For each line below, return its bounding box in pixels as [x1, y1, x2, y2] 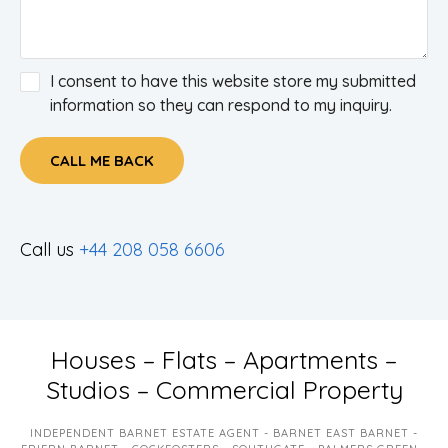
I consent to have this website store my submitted [50, 71, 416, 91]
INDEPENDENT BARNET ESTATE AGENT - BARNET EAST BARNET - [30, 426, 418, 440]
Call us [20, 238, 79, 261]
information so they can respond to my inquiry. [50, 95, 392, 115]
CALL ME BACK [50, 151, 154, 170]
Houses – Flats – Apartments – [51, 344, 397, 375]
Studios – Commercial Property [45, 374, 403, 405]
